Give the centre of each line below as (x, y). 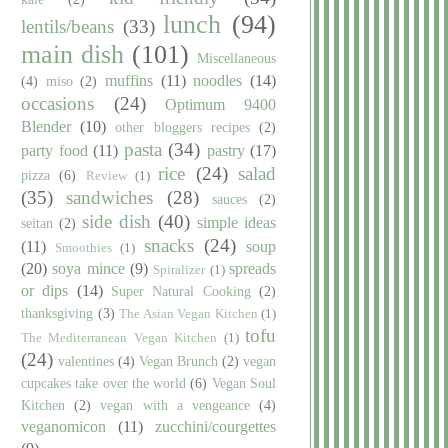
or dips (45, 290)
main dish (72, 54)
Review (106, 175)
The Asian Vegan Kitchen (188, 313)
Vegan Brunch (178, 360)
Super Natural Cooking (181, 290)
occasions (57, 103)
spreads (253, 268)
